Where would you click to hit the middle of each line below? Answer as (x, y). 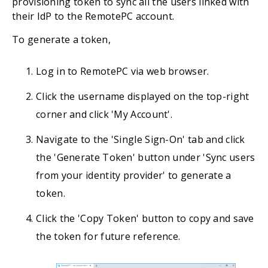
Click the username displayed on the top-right (143, 96)
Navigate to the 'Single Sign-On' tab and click (141, 139)
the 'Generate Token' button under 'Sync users (146, 157)
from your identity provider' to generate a (134, 175)
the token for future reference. (108, 236)
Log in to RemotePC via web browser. (123, 71)
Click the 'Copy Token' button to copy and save (145, 218)
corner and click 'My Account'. (104, 114)
